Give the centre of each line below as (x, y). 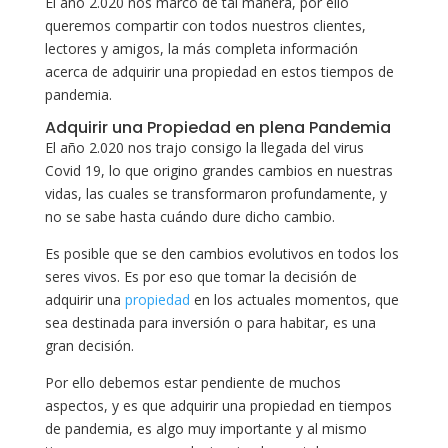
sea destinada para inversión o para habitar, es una (210, 322)
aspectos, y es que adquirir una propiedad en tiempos (218, 405)
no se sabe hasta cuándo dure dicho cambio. (189, 216)
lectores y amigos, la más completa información (201, 48)
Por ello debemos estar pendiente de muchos (192, 382)
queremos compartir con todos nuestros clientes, (205, 25)
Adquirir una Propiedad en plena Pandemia (217, 127)
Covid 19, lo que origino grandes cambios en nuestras (218, 170)
